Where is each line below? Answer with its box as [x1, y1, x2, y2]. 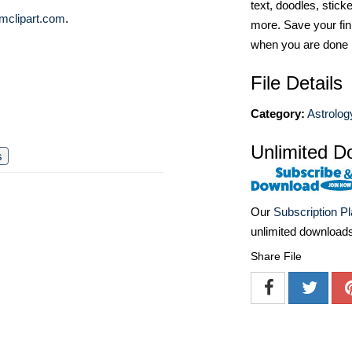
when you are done [251, 38, 348, 51]
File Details [251, 72, 343, 93]
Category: [251, 107, 305, 120]
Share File [251, 250, 302, 263]
